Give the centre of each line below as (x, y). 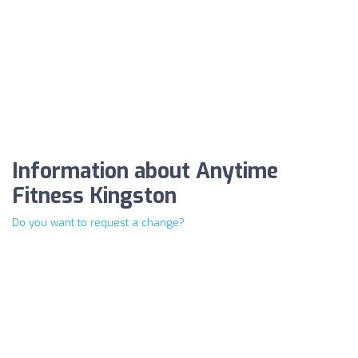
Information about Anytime (145, 172)
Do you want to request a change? (98, 223)
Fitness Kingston (94, 197)
